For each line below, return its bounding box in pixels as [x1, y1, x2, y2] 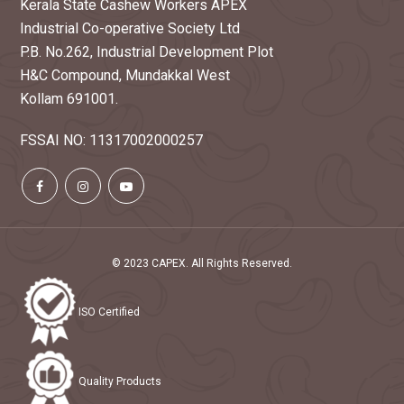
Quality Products [78, 375, 161, 389]
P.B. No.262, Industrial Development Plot [20, 43, 274, 61]
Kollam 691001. [20, 90, 119, 108]
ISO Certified [78, 306, 140, 319]
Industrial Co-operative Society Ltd [20, 20, 241, 38]
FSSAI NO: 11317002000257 [20, 132, 204, 150]
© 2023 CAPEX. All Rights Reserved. [112, 257, 292, 271]
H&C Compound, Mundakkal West [20, 67, 231, 85]
